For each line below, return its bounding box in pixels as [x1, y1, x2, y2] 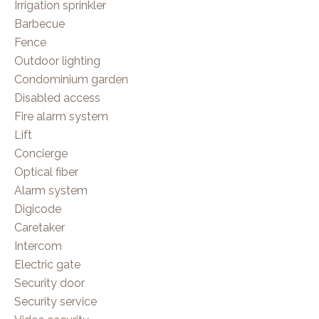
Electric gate [14, 258, 80, 271]
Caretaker [14, 221, 65, 234]
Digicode [14, 202, 61, 216]
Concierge [14, 147, 68, 160]
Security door [14, 276, 85, 290]
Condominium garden [14, 73, 128, 86]
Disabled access [14, 91, 100, 105]
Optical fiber [14, 165, 78, 179]
